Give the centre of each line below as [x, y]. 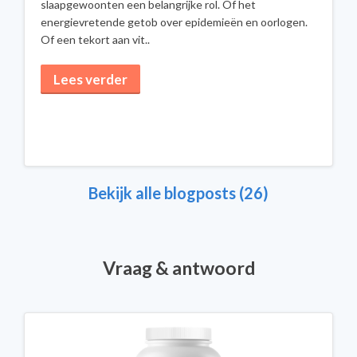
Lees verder [90, 79]
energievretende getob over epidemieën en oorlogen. [174, 22]
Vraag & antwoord [178, 268]
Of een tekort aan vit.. [95, 39]
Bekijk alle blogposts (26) [178, 193]
